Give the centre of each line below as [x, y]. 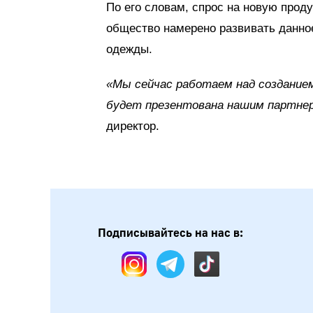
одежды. [129, 49]
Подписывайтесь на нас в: [170, 233]
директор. [133, 126]
